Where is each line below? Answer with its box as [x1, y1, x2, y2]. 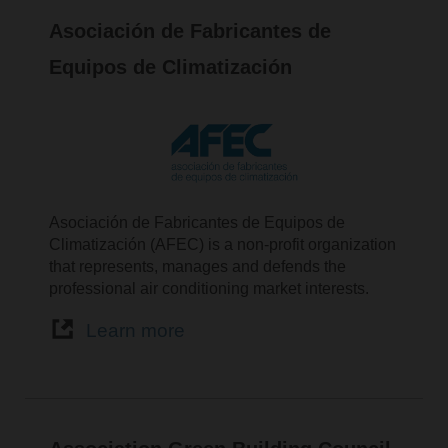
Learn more [85, 320, 185, 342]
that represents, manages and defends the [49, 257, 347, 275]
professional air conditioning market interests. [49, 279, 370, 297]
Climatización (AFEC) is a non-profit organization [49, 235, 397, 253]
